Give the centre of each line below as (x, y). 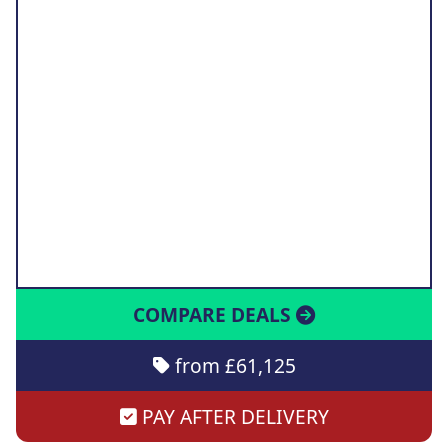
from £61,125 (232, 365)
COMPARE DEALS (214, 314)
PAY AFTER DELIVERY (232, 416)
